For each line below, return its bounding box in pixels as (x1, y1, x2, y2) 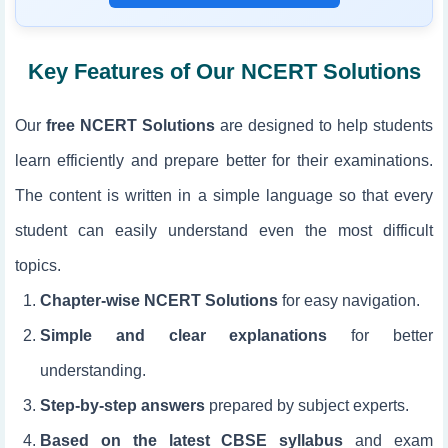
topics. (15, 257, 61, 274)
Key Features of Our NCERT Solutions (27, 59, 421, 84)
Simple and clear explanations (40, 327, 328, 344)
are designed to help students (215, 117, 433, 134)
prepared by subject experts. (205, 397, 409, 414)
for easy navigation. (278, 292, 420, 309)
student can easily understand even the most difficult (15, 222, 433, 239)
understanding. (40, 362, 146, 379)
